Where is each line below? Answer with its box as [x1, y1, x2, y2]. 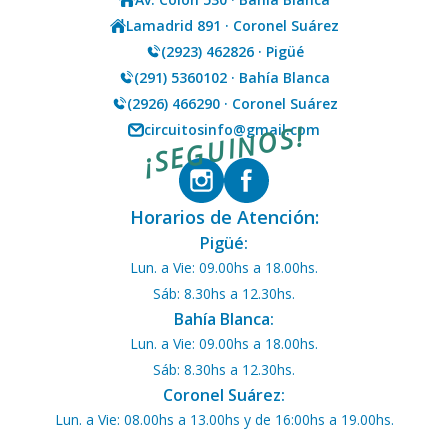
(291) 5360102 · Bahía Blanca [134, 68, 330, 87]
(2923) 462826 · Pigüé [160, 42, 304, 61]
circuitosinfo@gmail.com [144, 120, 320, 139]
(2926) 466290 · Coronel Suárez [126, 94, 338, 113]
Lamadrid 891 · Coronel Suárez [125, 16, 339, 35]
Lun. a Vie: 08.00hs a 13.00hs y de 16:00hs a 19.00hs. [54, 410, 394, 429]
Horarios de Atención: [129, 205, 319, 229]
